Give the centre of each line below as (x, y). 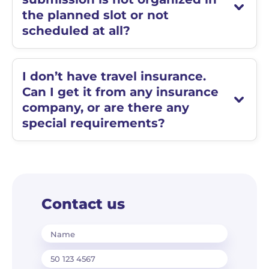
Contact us (83, 204)
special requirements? (94, 123)
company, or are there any (106, 107)
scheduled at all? (76, 31)
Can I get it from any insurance (120, 92)
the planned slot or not (95, 15)
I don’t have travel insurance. (114, 76)
